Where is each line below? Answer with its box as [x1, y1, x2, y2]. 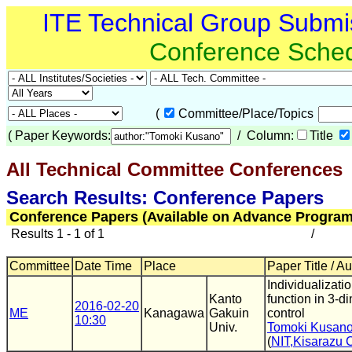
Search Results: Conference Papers [6, 187, 324, 208]
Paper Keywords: [15, 129, 111, 142]
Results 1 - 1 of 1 [8, 227, 104, 240]
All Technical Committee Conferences [6, 159, 343, 180]
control [267, 306, 305, 320]
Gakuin [209, 306, 249, 320]
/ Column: [231, 129, 294, 142]
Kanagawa [144, 306, 204, 320]
